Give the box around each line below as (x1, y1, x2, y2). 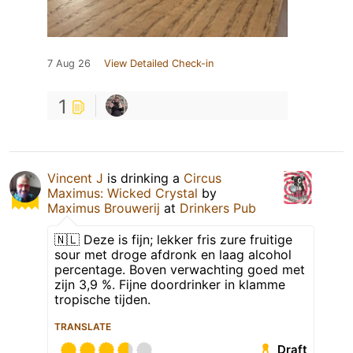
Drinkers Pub (180, 199, 256, 216)
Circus (184, 169, 221, 186)
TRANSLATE (54, 320, 111, 333)
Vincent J (47, 169, 103, 186)
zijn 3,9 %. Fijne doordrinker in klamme (54, 276, 285, 292)
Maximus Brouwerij (47, 199, 160, 216)
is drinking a (103, 169, 184, 186)
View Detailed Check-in (104, 57, 214, 69)
